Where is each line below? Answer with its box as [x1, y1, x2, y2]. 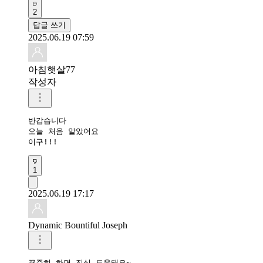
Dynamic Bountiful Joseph [28, 220, 127, 230]
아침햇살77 [28, 64, 75, 75]
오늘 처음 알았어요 [28, 126, 103, 136]
